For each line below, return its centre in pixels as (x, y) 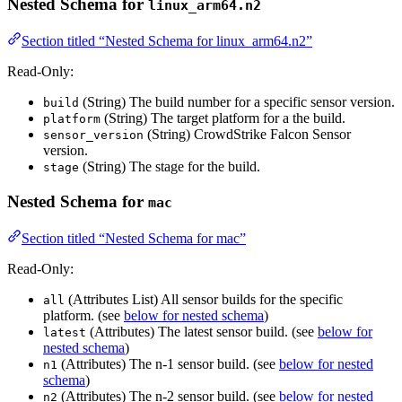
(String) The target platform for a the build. (223, 118)
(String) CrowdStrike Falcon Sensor (247, 135)
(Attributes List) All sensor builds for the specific (204, 299)
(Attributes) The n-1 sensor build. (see (168, 363)
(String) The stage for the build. (170, 167)
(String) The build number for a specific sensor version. (237, 102)
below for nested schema (194, 315)
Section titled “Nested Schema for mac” (134, 238)
